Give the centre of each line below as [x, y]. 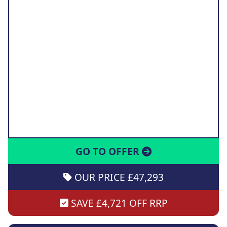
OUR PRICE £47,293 [118, 177]
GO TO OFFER [109, 151]
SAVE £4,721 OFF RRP [118, 203]
